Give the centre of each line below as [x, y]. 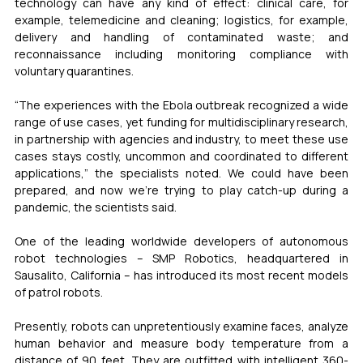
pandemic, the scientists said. [96, 207]
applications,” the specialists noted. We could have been [181, 173]
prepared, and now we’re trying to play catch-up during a [181, 190]
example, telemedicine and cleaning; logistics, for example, [181, 19]
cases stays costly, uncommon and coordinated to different [181, 156]
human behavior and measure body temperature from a [181, 343]
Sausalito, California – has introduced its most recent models [181, 275]
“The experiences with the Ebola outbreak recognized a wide [181, 105]
